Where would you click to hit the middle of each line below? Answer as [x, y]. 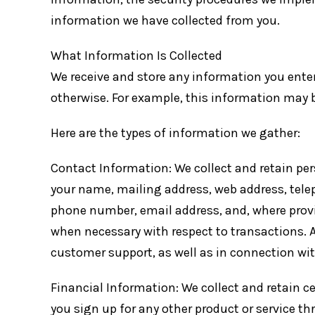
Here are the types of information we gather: [175, 133]
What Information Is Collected [136, 55]
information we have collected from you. [165, 20]
